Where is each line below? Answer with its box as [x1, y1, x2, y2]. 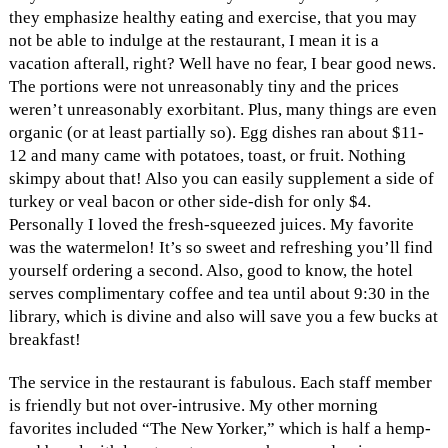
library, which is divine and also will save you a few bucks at [8, 306, 438, 326]
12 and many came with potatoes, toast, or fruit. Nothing [8, 145, 406, 165]
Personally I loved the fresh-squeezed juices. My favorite [8, 214, 414, 234]
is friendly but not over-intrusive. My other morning [8, 395, 378, 415]
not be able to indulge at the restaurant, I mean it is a [8, 30, 379, 50]
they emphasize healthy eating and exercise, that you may [8, 7, 417, 27]
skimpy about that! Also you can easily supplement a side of [8, 168, 434, 188]
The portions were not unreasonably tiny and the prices [8, 76, 399, 96]
